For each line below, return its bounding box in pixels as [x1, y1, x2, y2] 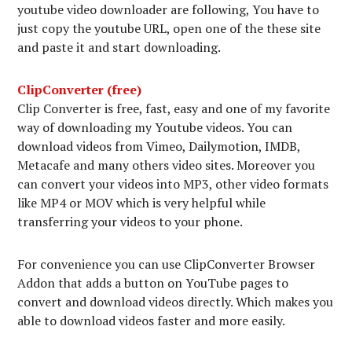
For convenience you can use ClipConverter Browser [17, 255, 316, 273]
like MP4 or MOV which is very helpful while [17, 193, 266, 211]
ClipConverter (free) [17, 80, 142, 98]
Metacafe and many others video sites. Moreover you [17, 156, 316, 174]
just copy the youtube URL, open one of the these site [17, 19, 321, 37]
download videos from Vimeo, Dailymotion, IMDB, [17, 137, 301, 155]
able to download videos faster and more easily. [17, 311, 286, 329]
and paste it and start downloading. [17, 38, 222, 56]
